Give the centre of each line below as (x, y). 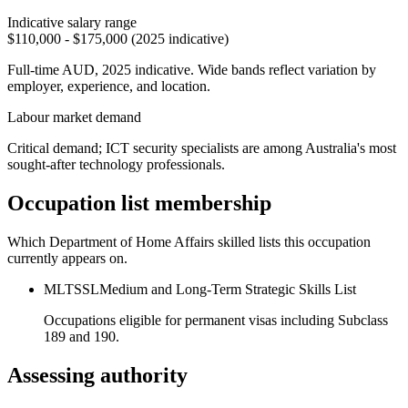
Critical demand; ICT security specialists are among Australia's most (202, 148)
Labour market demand (74, 117)
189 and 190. (82, 336)
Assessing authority (97, 375)
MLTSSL (71, 289)
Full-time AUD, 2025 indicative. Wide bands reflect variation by (192, 69)
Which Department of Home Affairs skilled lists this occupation (189, 241)
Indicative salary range (72, 22)
